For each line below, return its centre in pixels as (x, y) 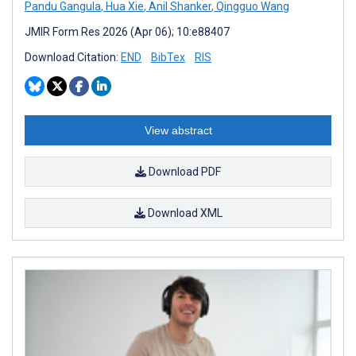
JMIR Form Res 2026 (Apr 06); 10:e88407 (127, 31)
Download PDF (184, 171)
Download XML (184, 213)
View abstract (178, 130)
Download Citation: (73, 57)
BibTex (168, 57)
